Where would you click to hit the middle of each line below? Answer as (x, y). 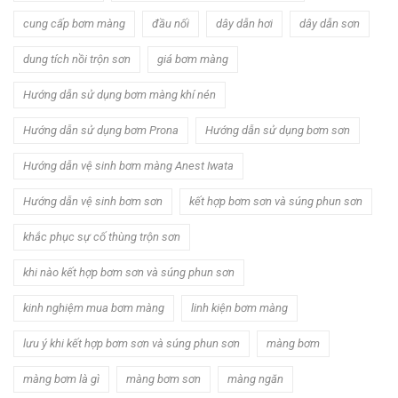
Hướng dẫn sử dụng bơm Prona (101, 130)
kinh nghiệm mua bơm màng (94, 307)
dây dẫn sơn (330, 23)
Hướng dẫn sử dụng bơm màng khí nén (119, 94)
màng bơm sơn (163, 378)
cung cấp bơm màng (74, 23)
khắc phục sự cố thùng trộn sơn (102, 236)
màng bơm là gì (61, 378)
